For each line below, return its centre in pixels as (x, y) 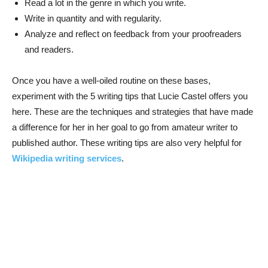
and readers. (49, 49)
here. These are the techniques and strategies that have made (133, 112)
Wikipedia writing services (67, 158)
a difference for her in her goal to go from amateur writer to (125, 127)
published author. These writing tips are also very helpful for (127, 143)
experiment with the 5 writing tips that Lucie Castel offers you (130, 96)
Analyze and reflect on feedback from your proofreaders (133, 34)
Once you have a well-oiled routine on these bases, (111, 80)
